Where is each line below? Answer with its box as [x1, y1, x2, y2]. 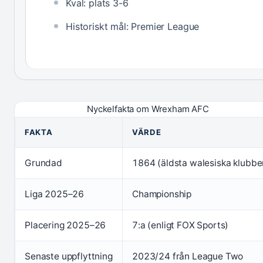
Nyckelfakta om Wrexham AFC [87, 103, 209, 115]
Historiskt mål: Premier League [66, 21, 200, 33]
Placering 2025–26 [25, 220, 106, 231]
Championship [132, 188, 192, 200]
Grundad [25, 157, 62, 169]
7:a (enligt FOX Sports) [132, 220, 229, 231]
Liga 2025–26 [25, 188, 85, 200]
